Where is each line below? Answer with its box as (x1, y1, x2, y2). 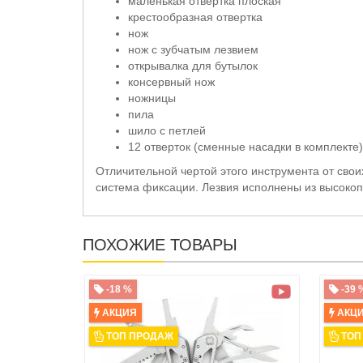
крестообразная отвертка (128, 10, 263, 23)
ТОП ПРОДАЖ (106, 330, 173, 342)
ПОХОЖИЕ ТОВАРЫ (83, 235, 237, 254)
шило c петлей (128, 123, 206, 137)
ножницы (128, 91, 176, 105)
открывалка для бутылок (128, 58, 258, 72)
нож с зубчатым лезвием (128, 42, 258, 56)
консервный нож (128, 75, 215, 88)
